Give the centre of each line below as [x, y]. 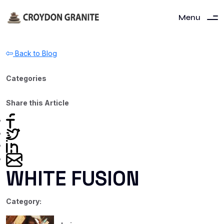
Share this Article [37, 103]
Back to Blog [35, 53]
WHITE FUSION [73, 178]
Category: [24, 201]
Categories [26, 78]
